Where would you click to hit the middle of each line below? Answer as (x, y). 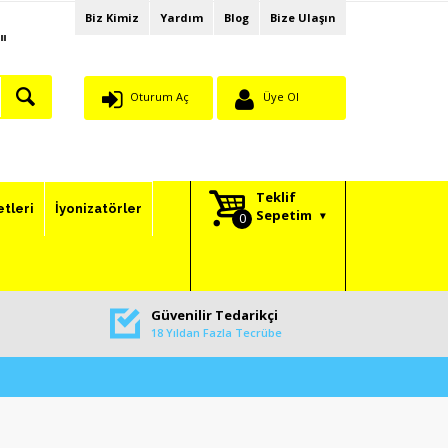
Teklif (276, 197)
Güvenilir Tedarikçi (214, 315)
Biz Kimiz (112, 17)
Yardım (181, 17)
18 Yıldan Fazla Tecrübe (216, 333)
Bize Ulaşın (303, 17)
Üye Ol (280, 96)
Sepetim (284, 215)
